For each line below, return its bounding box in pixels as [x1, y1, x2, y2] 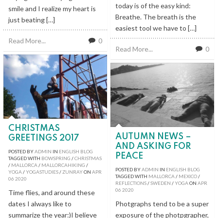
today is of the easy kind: [115, 1, 191, 10]
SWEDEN [150, 180, 171, 186]
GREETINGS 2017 [8, 133, 79, 143]
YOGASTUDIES [26, 168, 58, 175]
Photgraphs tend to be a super [115, 199, 209, 208]
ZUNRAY [62, 168, 83, 175]
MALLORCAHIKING [41, 162, 85, 168]
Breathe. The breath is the [115, 12, 196, 21]
